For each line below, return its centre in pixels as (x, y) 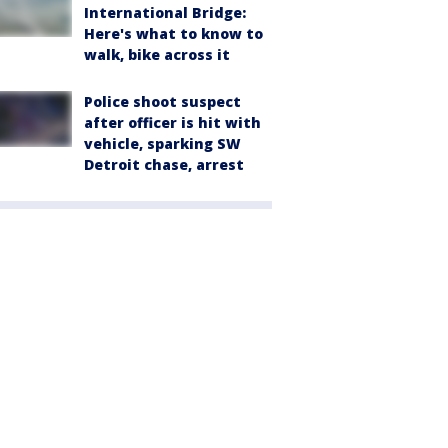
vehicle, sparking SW (162, 144)
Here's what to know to (173, 34)
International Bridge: (165, 13)
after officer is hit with (172, 123)
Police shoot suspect (162, 102)
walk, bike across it (157, 55)
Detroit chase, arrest (164, 165)
